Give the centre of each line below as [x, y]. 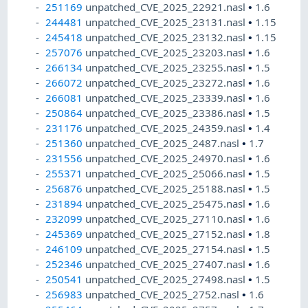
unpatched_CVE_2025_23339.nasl [167, 98]
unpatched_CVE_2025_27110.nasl [167, 219]
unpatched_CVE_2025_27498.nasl [167, 279]
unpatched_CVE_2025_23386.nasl [167, 113]
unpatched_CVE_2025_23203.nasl [167, 53]
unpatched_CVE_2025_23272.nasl [167, 83]
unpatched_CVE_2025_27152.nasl [167, 234]
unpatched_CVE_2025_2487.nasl [164, 143]
